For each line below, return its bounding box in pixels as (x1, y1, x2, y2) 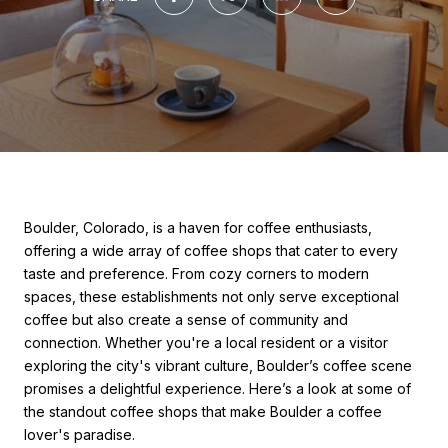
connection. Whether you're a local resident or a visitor (24, 334, 388, 351)
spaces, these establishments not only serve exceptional (24, 288, 399, 305)
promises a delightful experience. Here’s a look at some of (24, 380, 411, 397)
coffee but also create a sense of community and (24, 311, 348, 328)
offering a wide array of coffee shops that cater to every (24, 242, 398, 259)
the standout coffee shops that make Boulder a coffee (24, 403, 382, 420)
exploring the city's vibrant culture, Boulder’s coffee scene (24, 357, 412, 374)
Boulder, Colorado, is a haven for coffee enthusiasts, (24, 219, 372, 236)
